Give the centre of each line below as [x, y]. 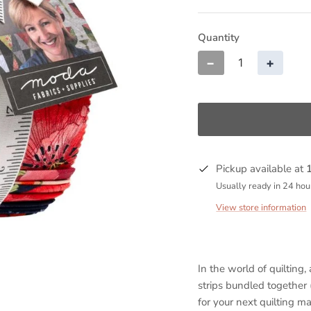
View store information [261, 208]
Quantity [219, 37]
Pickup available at [261, 168]
